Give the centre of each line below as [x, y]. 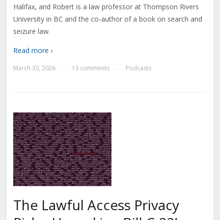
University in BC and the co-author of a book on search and [108, 19]
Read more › [33, 51]
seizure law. [31, 31]
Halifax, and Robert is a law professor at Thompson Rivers [106, 7]
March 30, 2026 [34, 68]
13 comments [90, 68]
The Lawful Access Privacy [96, 205]
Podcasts [138, 68]
